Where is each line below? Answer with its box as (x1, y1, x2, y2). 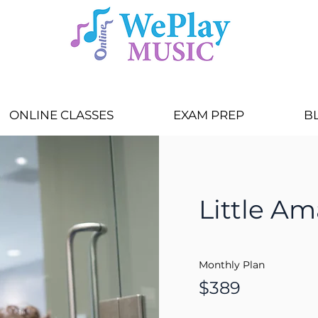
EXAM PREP (173, 108, 244, 122)
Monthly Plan (199, 258, 265, 271)
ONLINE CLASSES (9, 108, 114, 122)
